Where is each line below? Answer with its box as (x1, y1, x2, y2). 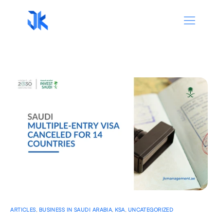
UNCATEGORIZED (127, 206, 174, 213)
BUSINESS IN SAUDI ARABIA (38, 206, 112, 213)
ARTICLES (10, 206, 36, 213)
